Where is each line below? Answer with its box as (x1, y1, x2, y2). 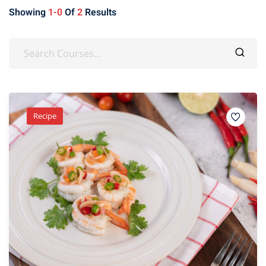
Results (83, 5, 116, 20)
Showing (9, 5, 48, 20)
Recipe (33, 110, 56, 122)
